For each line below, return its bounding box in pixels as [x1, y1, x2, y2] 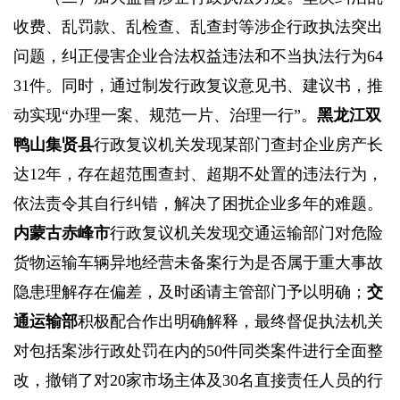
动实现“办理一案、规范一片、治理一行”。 [13, 106, 317, 125]
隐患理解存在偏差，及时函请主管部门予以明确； [13, 283, 367, 302]
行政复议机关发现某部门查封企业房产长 [94, 136, 383, 154]
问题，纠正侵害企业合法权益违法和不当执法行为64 [13, 47, 383, 66]
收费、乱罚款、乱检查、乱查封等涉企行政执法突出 [13, 18, 383, 37]
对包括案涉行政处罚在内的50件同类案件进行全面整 [13, 342, 383, 361]
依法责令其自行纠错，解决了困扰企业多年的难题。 [13, 195, 383, 213]
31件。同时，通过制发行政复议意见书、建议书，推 [13, 77, 383, 96]
